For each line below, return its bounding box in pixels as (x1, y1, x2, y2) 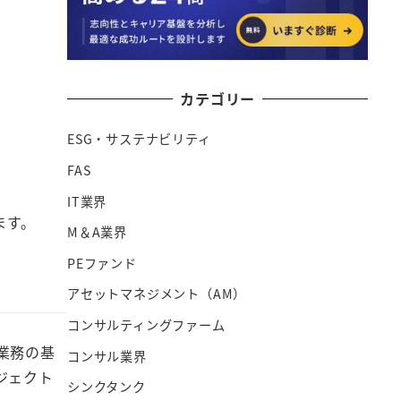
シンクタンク (67, 378, 146, 397)
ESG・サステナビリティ (67, 130, 211, 149)
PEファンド (67, 253, 137, 272)
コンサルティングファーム (67, 315, 226, 334)
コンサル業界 (67, 346, 147, 365)
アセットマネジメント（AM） (67, 285, 247, 303)
